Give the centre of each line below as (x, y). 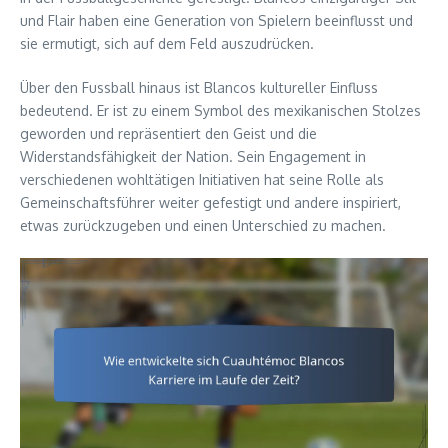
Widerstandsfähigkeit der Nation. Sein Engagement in (193, 156)
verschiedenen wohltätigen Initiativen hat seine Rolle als (202, 179)
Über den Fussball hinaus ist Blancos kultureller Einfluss (199, 87)
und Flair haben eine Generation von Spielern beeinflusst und (216, 20)
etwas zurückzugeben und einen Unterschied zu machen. (203, 225)
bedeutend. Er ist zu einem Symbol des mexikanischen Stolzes (220, 110)
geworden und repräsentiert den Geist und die (168, 133)
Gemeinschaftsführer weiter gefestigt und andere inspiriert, (210, 202)
